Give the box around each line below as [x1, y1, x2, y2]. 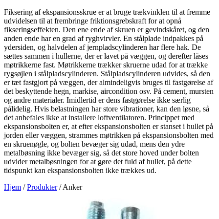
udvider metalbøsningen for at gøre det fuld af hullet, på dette [4, 157, 192, 166]
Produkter [27, 182, 57, 191]
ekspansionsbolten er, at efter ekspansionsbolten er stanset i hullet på [4, 122, 213, 131]
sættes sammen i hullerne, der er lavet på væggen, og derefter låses [4, 51, 208, 60]
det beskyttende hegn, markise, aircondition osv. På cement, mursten [4, 87, 214, 95]
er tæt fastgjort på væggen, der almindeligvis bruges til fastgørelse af [4, 78, 213, 87]
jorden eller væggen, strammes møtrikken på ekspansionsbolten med [4, 131, 214, 139]
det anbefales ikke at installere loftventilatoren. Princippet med [4, 113, 195, 122]
